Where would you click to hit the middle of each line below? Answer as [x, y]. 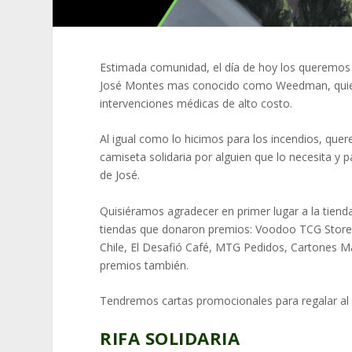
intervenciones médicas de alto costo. [196, 103]
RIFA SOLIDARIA [170, 338]
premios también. [145, 265]
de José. [120, 175]
